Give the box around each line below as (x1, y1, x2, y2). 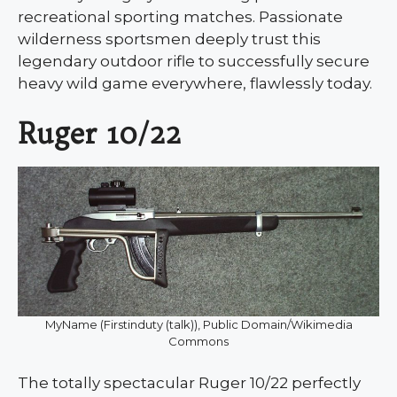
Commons (168, 334, 229, 349)
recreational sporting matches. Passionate (18, 7, 343, 26)
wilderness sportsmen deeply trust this (18, 29, 321, 48)
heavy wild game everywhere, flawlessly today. (18, 74, 372, 92)
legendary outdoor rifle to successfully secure (18, 51, 370, 70)
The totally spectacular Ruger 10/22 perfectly (18, 374, 361, 393)
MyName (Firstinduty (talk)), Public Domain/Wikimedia (44, 317, 353, 332)
